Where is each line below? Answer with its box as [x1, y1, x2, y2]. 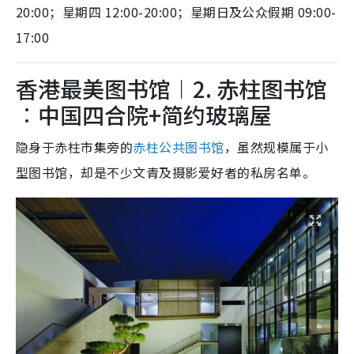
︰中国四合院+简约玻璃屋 [16, 98, 272, 130]
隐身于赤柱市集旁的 [16, 137, 134, 156]
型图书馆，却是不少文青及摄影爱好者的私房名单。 [16, 162, 316, 182]
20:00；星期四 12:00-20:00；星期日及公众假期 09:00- [16, 2, 337, 21]
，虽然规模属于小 [224, 137, 329, 156]
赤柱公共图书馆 [133, 137, 224, 156]
